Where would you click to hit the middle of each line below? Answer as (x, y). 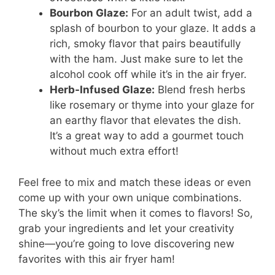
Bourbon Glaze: (89, 13)
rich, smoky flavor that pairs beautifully (145, 44)
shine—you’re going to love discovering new (126, 243)
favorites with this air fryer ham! (97, 259)
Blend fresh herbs (200, 90)
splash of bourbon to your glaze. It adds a (153, 29)
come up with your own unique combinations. (130, 197)
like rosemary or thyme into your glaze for (152, 105)
